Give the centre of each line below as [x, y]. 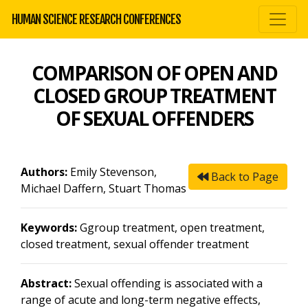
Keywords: [49, 228]
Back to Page [243, 177]
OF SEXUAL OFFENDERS [154, 118]
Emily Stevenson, [112, 172]
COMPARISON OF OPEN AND [154, 73]
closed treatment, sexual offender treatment [135, 244]
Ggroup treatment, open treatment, [171, 228]
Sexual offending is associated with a [167, 283]
